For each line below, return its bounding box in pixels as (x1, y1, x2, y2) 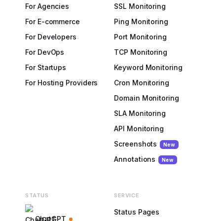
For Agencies (25, 2, 70, 10)
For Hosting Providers (25, 78, 98, 87)
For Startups (25, 63, 67, 72)
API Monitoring (114, 124, 164, 133)
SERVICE (114, 192, 140, 199)
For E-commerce (25, 17, 80, 26)
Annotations (114, 155, 156, 163)
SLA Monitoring (114, 109, 166, 117)
